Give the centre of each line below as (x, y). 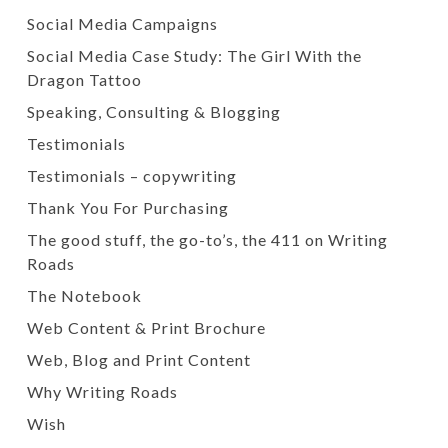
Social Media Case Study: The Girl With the (194, 55)
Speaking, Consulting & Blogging (153, 111)
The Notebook (84, 295)
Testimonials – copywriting (131, 175)
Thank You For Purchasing (127, 207)
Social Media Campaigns (122, 23)
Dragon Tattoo (84, 79)
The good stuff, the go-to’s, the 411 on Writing (207, 239)
